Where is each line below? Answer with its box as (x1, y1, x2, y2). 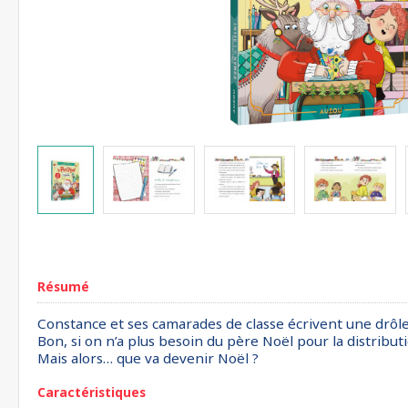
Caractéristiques (37, 383, 146, 401)
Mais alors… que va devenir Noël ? (37, 349, 259, 367)
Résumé (37, 278, 89, 295)
